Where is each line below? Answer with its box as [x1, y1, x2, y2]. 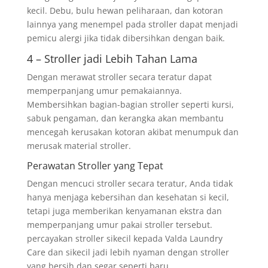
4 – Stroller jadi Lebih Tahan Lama [26, 51, 197, 66]
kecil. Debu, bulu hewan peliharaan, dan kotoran [26, 4, 223, 16]
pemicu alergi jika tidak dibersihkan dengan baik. [26, 32, 225, 44]
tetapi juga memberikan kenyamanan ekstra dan [26, 205, 222, 217]
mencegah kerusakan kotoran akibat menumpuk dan [26, 126, 239, 138]
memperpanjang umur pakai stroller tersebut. [26, 218, 212, 230]
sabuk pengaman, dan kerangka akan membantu [26, 112, 224, 124]
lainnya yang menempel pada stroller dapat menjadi [26, 18, 238, 30]
